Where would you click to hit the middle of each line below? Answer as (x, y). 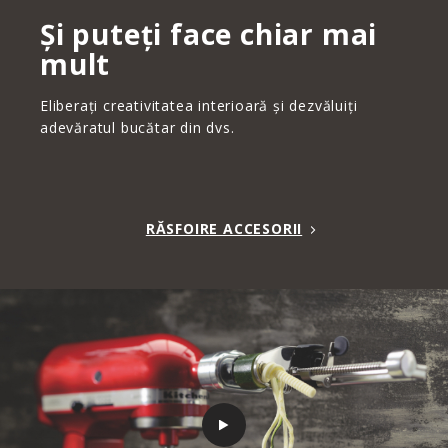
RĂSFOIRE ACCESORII (224, 228)
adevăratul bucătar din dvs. (137, 127)
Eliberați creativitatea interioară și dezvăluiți (199, 105)
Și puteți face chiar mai (209, 33)
